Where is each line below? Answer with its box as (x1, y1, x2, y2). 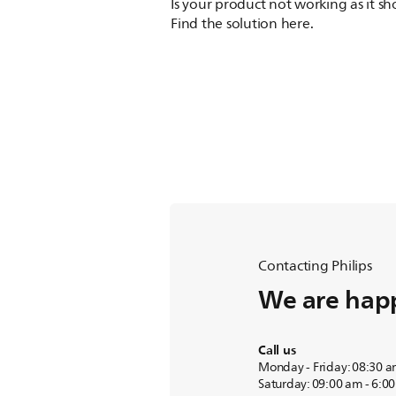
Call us (258, 339, 296, 362)
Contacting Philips (258, 255, 372, 278)
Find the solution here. (171, 12, 314, 35)
